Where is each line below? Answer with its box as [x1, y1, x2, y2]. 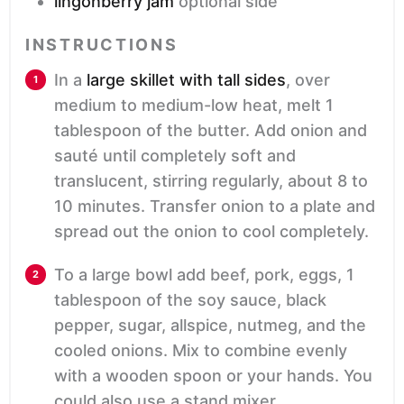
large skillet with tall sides [87, 70, 286, 90]
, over [286, 70, 330, 90]
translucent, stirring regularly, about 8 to [54, 171, 368, 191]
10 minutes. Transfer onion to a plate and [54, 197, 375, 216]
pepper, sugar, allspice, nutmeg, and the [54, 316, 366, 335]
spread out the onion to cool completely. [54, 222, 369, 242]
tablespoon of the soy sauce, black [54, 290, 326, 310]
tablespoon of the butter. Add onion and [54, 121, 367, 141]
